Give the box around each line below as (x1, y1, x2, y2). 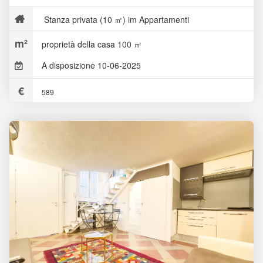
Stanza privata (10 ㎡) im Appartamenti (42, 14, 189, 25)
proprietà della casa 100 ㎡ (42, 38, 142, 50)
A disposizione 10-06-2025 (42, 59, 141, 71)
